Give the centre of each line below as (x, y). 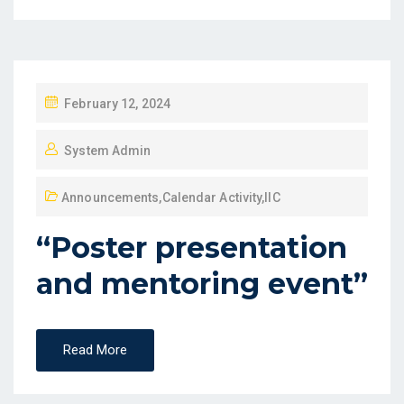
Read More (95, 350)
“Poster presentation (192, 248)
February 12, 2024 (117, 104)
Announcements (110, 197)
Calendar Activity (212, 197)
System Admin (108, 151)
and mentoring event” (202, 284)
